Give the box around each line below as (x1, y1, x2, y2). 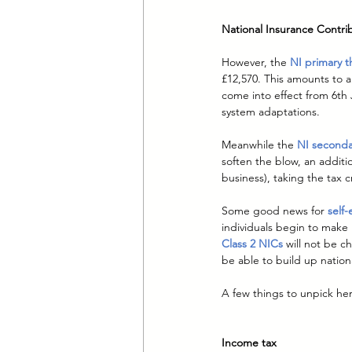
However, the (222, 55, 290, 70)
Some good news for (222, 203, 328, 218)
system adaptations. (222, 104, 320, 119)
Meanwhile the (222, 137, 297, 152)
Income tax (222, 335, 277, 350)
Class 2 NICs (222, 236, 283, 251)
